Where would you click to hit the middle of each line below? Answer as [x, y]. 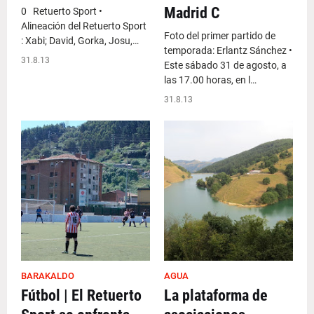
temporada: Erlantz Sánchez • [228, 50]
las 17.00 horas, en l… [210, 80]
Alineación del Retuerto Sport [84, 26]
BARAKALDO [48, 276]
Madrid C [192, 13]
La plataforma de [216, 295]
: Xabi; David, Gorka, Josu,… [80, 41]
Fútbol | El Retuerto [81, 295]
